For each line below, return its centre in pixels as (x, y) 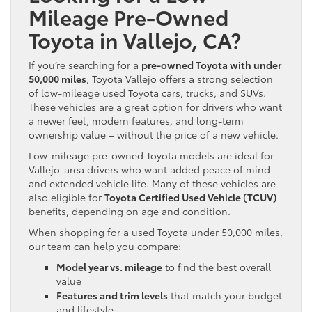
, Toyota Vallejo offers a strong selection (180, 78)
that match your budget (225, 295)
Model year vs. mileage (109, 266)
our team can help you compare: (105, 245)
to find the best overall (217, 266)
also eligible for (67, 197)
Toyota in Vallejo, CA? (135, 39)
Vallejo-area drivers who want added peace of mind (149, 169)
